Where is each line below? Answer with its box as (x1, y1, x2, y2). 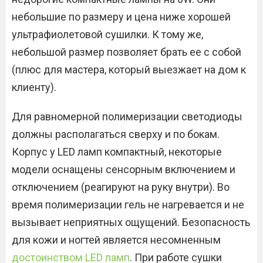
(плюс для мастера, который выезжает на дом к (12, 63, 246, 76)
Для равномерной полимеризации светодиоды (12, 110, 242, 123)
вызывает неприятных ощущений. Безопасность (12, 216, 250, 228)
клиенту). (12, 81, 56, 93)
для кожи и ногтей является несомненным (12, 234, 221, 246)
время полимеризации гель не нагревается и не (12, 198, 244, 211)
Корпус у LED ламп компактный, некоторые (12, 146, 222, 158)
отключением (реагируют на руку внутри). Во (12, 181, 230, 193)
